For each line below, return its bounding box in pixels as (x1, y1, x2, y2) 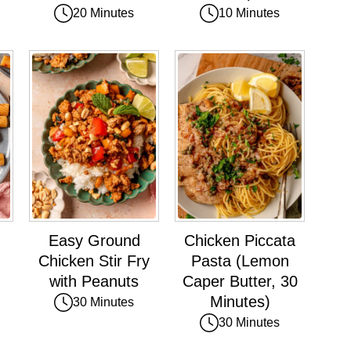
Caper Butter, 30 (182, 272, 298, 290)
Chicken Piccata (184, 231, 295, 249)
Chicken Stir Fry (38, 251, 150, 270)
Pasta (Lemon (190, 251, 289, 270)
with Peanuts (49, 272, 139, 290)
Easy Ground (48, 231, 140, 249)
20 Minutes (73, 5, 134, 20)
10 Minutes (219, 5, 280, 20)
